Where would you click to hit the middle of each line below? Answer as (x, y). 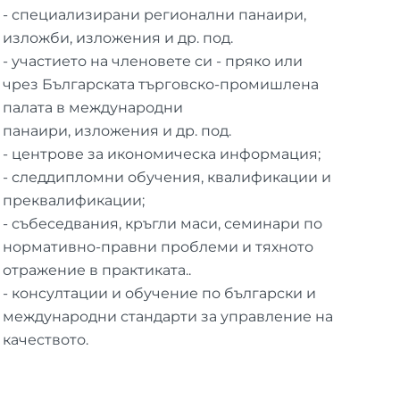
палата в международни (92, 107)
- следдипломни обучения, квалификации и (167, 177)
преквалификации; (73, 200)
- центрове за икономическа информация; (161, 154)
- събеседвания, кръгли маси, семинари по (162, 223)
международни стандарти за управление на (167, 316)
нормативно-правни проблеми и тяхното (158, 246)
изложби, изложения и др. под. (117, 37)
